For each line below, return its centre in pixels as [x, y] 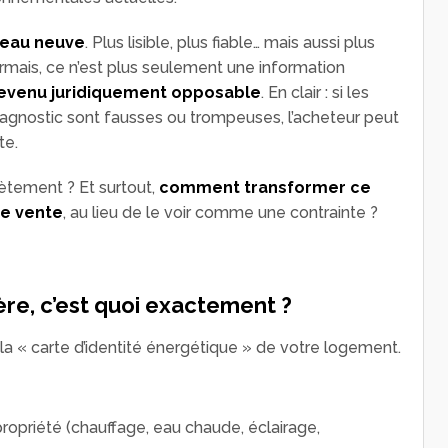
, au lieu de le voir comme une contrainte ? [220, 212]
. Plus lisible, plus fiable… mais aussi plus [230, 42]
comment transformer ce [265, 187]
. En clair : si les [315, 92]
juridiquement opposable [156, 92]
